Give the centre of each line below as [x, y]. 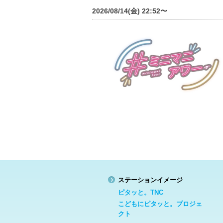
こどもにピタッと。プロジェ [160, 204]
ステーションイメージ [150, 180]
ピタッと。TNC [141, 192]
